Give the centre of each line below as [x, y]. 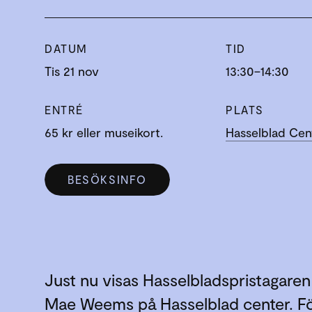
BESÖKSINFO [107, 179]
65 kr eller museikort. [104, 132]
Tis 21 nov [72, 71]
